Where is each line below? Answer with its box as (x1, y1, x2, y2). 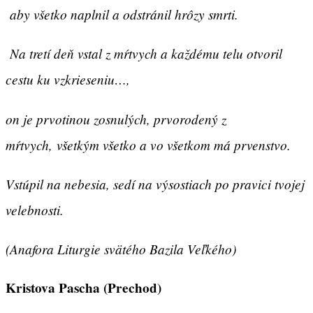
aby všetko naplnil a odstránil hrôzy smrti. (6, 5, 238, 24)
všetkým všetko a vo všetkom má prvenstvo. (57, 135, 295, 154)
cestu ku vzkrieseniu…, (6, 70, 134, 89)
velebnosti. (6, 200, 64, 219)
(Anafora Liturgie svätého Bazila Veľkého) (6, 239, 236, 258)
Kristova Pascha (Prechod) (6, 278, 161, 298)
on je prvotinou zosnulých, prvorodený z (6, 109, 226, 128)
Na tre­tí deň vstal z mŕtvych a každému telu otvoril (6, 44, 282, 63)
